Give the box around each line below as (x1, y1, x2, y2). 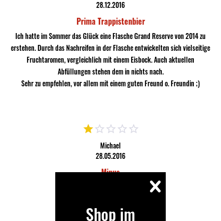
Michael (100, 140, 121, 150)
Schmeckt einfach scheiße (76, 182, 145, 192)
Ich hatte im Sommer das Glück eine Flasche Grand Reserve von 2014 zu (15, 31, 206, 41)
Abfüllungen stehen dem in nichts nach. (57, 66, 164, 76)
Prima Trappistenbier (76, 15, 145, 27)
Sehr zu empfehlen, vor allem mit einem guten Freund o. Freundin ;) (21, 78, 200, 88)
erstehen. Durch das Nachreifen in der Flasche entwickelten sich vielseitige (11, 42, 210, 53)
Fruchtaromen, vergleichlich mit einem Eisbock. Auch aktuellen (27, 54, 194, 65)
